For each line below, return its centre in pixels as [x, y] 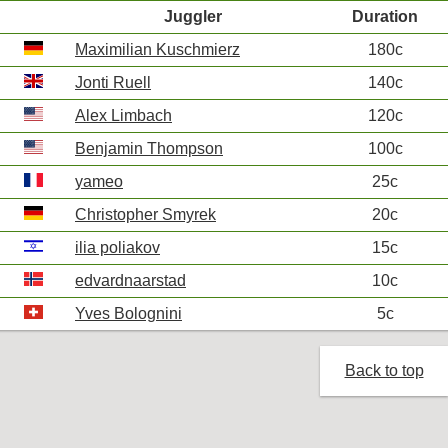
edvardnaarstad [130, 280]
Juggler [193, 16]
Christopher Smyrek [145, 214]
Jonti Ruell [113, 82]
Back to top [384, 370]
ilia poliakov [117, 247]
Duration [385, 16]
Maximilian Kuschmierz [157, 49]
